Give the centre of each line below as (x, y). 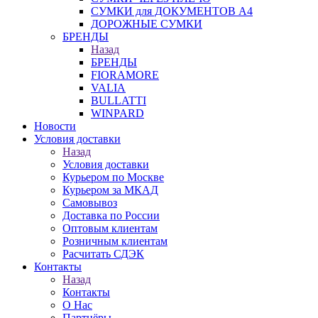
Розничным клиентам (115, 241)
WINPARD (117, 113)
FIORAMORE (125, 75)
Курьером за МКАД (110, 190)
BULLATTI (119, 100)
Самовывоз (90, 203)
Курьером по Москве (113, 177)
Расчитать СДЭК (103, 254)
